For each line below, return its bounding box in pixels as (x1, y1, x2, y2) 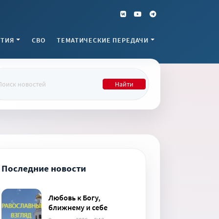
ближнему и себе (48, 202, 108, 212)
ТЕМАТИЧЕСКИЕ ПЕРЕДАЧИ (57, 36, 149, 44)
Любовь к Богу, (48, 192, 101, 202)
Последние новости (1, 162, 87, 174)
